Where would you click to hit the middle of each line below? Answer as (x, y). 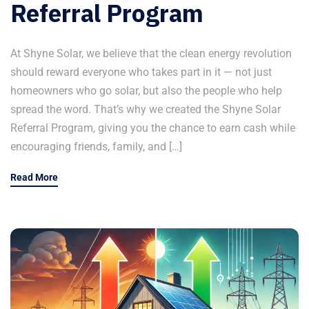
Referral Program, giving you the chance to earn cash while (153, 128)
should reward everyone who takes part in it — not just (141, 72)
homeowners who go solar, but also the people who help (146, 91)
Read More (34, 178)
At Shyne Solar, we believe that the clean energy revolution (151, 54)
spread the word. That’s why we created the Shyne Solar (146, 110)
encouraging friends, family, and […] (96, 147)
